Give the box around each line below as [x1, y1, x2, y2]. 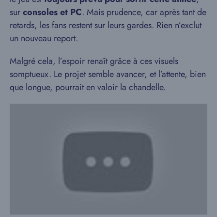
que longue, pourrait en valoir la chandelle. [10, 80, 166, 93]
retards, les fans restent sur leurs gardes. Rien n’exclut [10, 18, 201, 31]
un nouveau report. [10, 31, 78, 45]
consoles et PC [23, 5, 82, 18]
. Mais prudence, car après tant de [82, 5, 206, 18]
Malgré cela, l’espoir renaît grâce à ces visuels [10, 54, 178, 67]
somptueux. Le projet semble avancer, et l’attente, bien [10, 67, 206, 80]
